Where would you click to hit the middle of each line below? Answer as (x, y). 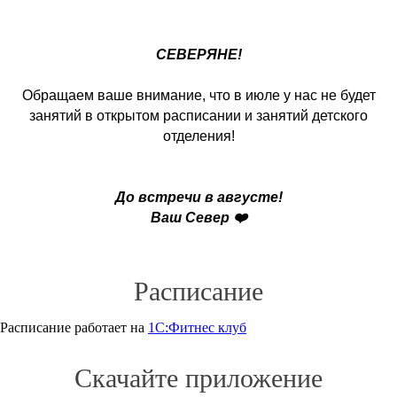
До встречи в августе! (198, 197)
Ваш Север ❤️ (198, 218)
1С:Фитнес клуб (197, 327)
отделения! (198, 136)
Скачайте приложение (198, 378)
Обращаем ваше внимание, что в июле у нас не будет (198, 95)
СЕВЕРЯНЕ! (198, 54)
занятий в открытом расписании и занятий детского (198, 116)
